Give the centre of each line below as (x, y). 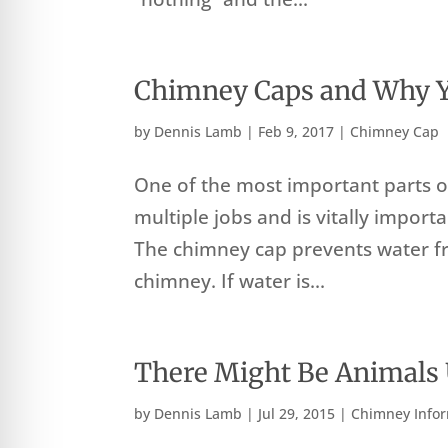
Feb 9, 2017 (296, 132)
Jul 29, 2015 (297, 414)
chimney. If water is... (230, 281)
